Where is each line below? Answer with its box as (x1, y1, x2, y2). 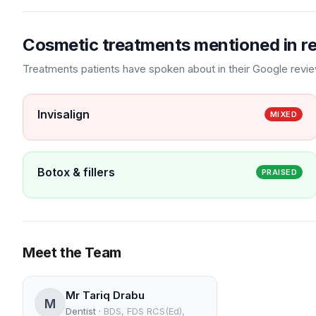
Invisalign (37, 107, 90, 121)
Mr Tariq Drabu (66, 288, 145, 302)
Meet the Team (23, 244, 121, 261)
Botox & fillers (37, 165, 115, 179)
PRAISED (261, 167, 297, 177)
